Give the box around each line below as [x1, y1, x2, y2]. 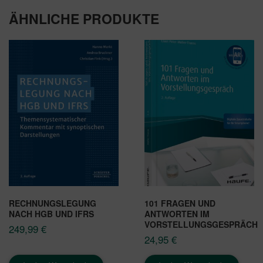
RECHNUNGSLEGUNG [9, 197, 96, 209]
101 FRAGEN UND [144, 197, 215, 209]
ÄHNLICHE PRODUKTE [9, 8, 159, 28]
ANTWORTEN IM [144, 208, 210, 220]
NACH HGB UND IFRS [9, 208, 94, 220]
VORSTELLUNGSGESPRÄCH [144, 218, 258, 230]
